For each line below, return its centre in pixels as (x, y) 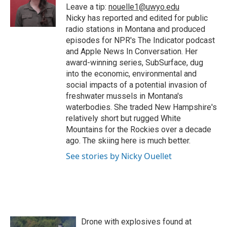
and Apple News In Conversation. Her (132, 52)
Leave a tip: (87, 7)
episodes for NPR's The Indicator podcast (140, 41)
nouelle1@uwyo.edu (144, 7)
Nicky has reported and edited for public (137, 18)
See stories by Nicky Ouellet (119, 156)
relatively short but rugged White (123, 119)
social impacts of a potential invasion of (137, 85)
